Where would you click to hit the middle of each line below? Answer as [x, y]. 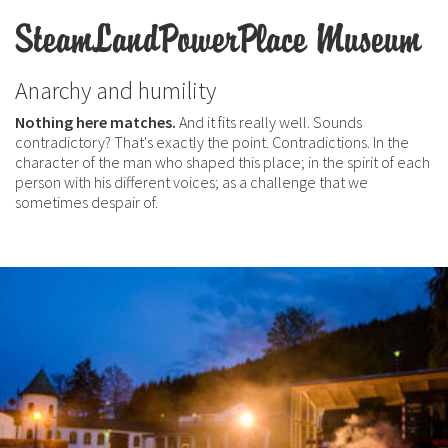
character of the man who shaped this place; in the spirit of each [222, 162]
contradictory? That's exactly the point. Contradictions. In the [212, 142]
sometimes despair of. [86, 202]
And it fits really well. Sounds [270, 122]
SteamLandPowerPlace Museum [218, 40]
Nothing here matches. [97, 122]
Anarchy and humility [115, 90]
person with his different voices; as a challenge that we [191, 182]
